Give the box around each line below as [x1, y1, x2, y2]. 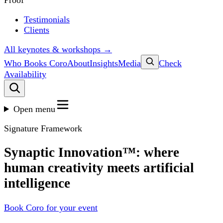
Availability [4, 69, 46, 79]
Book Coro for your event [4, 202, 98, 213]
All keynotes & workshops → [4, 44, 112, 54]
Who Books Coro [4, 58, 67, 68]
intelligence [4, 176, 70, 191]
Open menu [13, 104, 56, 114]
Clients [24, 25, 49, 35]
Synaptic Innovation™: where [4, 145, 179, 160]
